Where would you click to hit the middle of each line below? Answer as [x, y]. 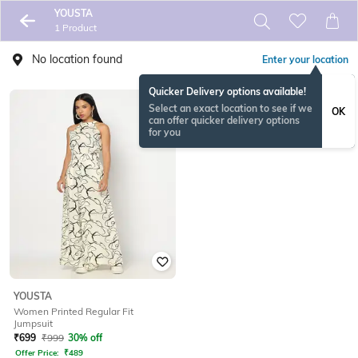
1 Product [75, 28]
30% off [85, 338]
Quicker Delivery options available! [227, 91]
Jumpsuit [33, 324]
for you [165, 132]
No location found [77, 59]
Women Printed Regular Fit [74, 312]
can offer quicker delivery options [224, 120]
